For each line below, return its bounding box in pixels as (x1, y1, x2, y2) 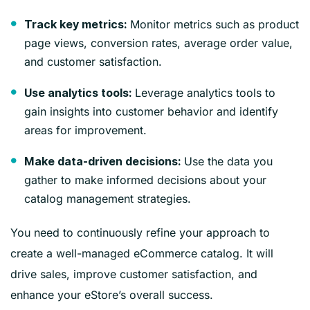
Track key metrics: (24, 17, 127, 31)
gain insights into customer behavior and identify (24, 104, 278, 118)
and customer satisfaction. (24, 54, 162, 69)
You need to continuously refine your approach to (10, 225, 270, 239)
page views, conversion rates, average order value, (24, 35, 293, 50)
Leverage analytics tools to (131, 85, 275, 100)
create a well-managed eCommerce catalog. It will (10, 246, 273, 260)
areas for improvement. (24, 122, 147, 137)
